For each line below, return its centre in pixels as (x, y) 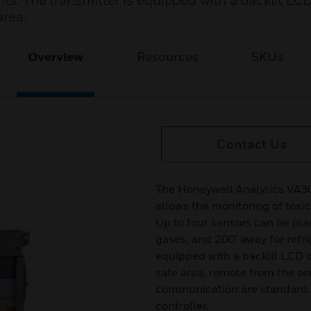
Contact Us (252, 144)
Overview (56, 57)
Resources (167, 57)
